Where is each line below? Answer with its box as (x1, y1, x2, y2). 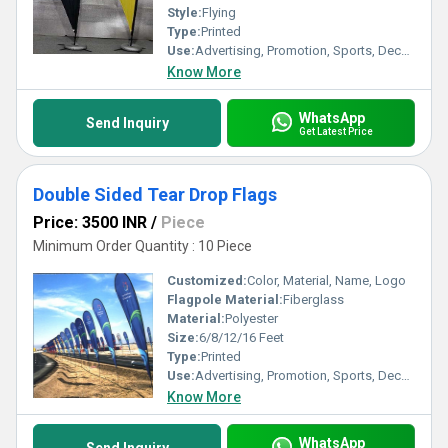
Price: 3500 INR (33, 213, 147, 232)
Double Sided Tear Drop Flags (33, 184, 277, 205)
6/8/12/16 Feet (199, 330, 284, 345)
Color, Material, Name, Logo (247, 273, 406, 288)
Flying (202, 5, 236, 20)
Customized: (167, 273, 247, 288)
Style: (167, 5, 202, 20)
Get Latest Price (298, 125, 373, 137)
